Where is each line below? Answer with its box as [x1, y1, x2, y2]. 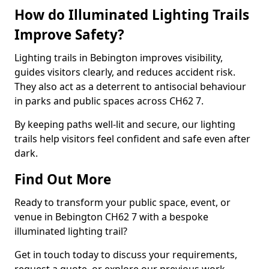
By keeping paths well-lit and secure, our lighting [14, 118, 235, 131]
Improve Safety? [14, 25, 124, 44]
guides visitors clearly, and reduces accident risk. [14, 65, 235, 79]
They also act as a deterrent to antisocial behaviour [14, 80, 246, 93]
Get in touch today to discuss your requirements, [14, 248, 237, 261]
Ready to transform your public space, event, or [14, 196, 231, 209]
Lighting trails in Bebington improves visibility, [14, 51, 223, 64]
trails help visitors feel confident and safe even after [14, 132, 250, 145]
